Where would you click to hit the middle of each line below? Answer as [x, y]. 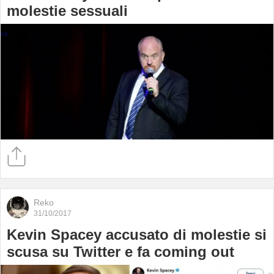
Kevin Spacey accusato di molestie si [137, 234]
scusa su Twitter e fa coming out [120, 251]
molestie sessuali [67, 10]
